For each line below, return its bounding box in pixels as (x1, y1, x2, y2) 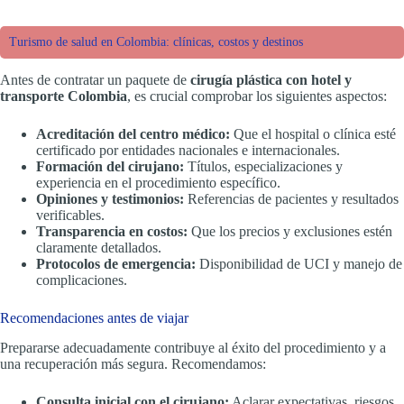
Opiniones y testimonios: (36, 191, 184, 207)
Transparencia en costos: (36, 224, 188, 240)
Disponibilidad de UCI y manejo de (196, 256, 402, 272)
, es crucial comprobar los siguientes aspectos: (127, 88, 387, 105)
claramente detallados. (36, 240, 161, 256)
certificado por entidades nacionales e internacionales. (36, 142, 340, 159)
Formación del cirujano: (36, 159, 184, 175)
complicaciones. (36, 272, 127, 289)
